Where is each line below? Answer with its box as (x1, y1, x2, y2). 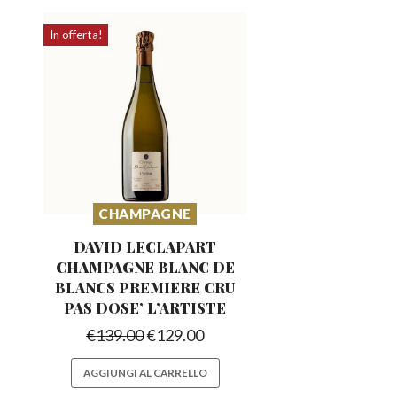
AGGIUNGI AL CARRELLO (82, 366, 207, 379)
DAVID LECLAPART (74, 237, 217, 257)
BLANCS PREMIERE (55, 277, 205, 298)
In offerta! (49, 27, 103, 43)
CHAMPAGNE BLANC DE (55, 257, 235, 277)
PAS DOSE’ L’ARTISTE (64, 298, 227, 318)
